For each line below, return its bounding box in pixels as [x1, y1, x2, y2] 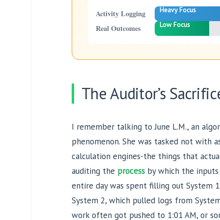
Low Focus [160, 20, 190, 29]
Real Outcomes [96, 23, 141, 34]
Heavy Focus [160, 5, 196, 15]
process [117, 165, 145, 176]
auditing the [72, 165, 117, 176]
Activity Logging [96, 8, 145, 19]
